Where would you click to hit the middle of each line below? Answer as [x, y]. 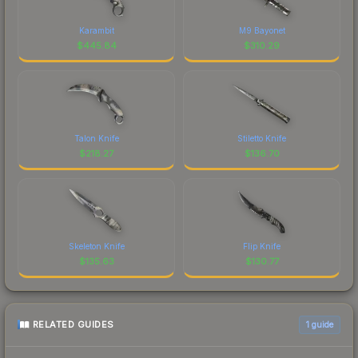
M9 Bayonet [262, 30]
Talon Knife [96, 138]
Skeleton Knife [96, 246]
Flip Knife [262, 246]
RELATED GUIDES [73, 325]
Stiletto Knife [262, 138]
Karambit [96, 30]
